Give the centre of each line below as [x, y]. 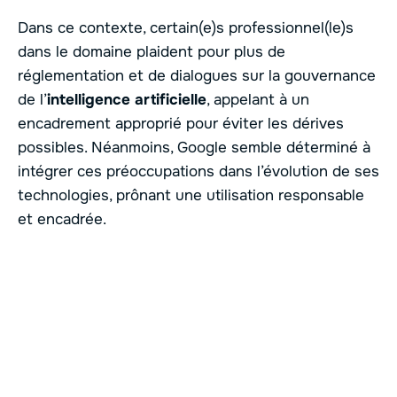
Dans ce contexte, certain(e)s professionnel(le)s [186, 27]
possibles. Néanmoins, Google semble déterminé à [194, 147]
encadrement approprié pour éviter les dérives [181, 123]
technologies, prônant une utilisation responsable [191, 195]
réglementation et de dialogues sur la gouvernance [197, 75]
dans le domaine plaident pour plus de [152, 51]
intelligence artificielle [127, 99]
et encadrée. [62, 219]
